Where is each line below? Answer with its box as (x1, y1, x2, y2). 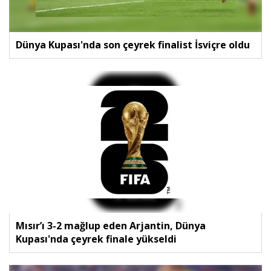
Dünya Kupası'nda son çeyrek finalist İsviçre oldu (16, 38, 250, 52)
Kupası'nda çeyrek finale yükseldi (16, 232, 177, 246)
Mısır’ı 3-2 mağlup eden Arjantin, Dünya (16, 219, 206, 233)
